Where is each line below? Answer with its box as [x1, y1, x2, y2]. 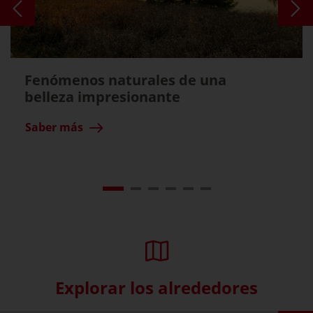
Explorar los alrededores [55, 275, 258, 299]
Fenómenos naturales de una [24, 70, 226, 89]
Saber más [25, 119, 83, 135]
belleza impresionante [24, 87, 180, 106]
